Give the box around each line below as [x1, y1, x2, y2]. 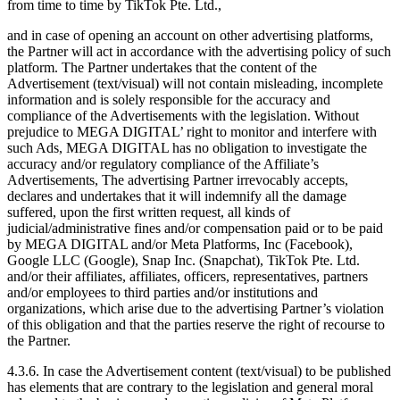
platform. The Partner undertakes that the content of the [7, 59, 317, 75]
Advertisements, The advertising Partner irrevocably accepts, [7, 171, 348, 187]
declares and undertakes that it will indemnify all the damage [7, 187, 346, 204]
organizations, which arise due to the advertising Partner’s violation [7, 300, 384, 316]
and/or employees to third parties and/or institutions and [7, 284, 318, 300]
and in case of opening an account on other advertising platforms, [7, 27, 373, 43]
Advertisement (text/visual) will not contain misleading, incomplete [7, 75, 383, 91]
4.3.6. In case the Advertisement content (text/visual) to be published [7, 362, 391, 379]
